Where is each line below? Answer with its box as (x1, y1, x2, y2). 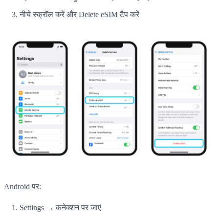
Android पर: (4, 182, 41, 191)
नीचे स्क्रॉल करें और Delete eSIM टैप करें (20, 10, 139, 19)
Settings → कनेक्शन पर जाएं (20, 203, 101, 212)
